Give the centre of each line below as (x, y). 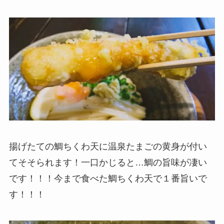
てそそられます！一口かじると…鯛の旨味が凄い (108, 163)
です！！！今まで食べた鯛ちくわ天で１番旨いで (108, 179)
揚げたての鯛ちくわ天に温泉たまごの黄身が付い (108, 147)
